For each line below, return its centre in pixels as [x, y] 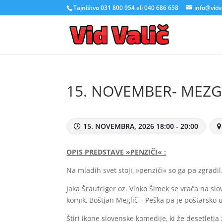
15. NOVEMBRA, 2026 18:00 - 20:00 [141, 126]
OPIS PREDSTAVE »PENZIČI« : [116, 152]
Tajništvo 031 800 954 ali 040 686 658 [126, 8]
